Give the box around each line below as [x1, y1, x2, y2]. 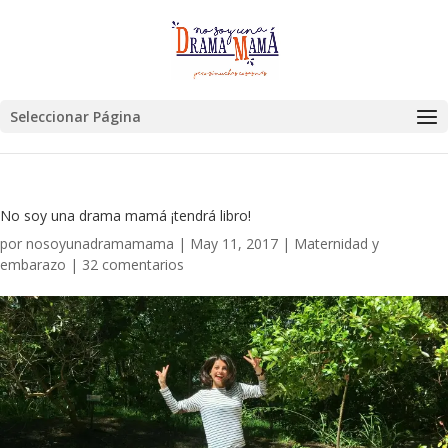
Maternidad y [294, 234, 379, 253]
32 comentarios [82, 255, 184, 274]
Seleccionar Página [10, 107, 141, 126]
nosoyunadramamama [26, 234, 174, 253]
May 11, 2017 [190, 234, 278, 253]
